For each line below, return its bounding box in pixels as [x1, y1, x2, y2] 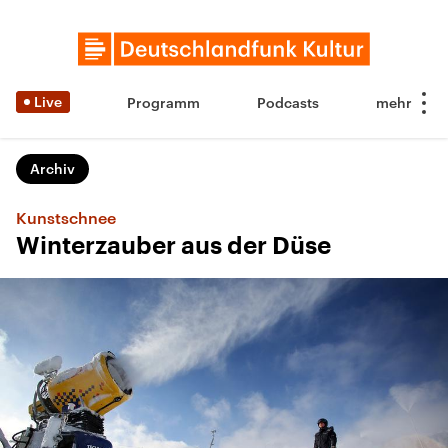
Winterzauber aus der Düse [16, 234, 331, 258]
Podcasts [257, 94, 319, 111]
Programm [127, 94, 200, 111]
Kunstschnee [16, 208, 116, 227]
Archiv [30, 160, 75, 177]
